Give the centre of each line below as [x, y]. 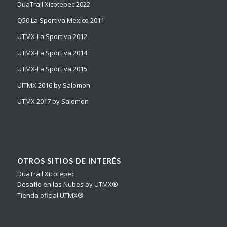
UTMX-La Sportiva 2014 [52, 53]
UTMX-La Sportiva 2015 [52, 69]
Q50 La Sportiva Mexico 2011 [61, 21]
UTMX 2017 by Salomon [53, 102]
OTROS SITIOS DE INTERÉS [69, 161]
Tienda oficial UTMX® [50, 195]
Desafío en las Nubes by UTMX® [67, 184]
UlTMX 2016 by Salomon [53, 85]
